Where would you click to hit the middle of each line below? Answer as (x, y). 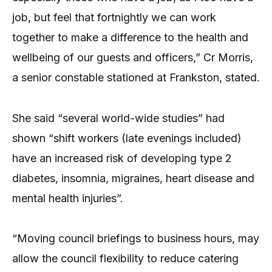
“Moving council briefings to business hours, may (136, 238)
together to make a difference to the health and (130, 38)
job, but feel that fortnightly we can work (114, 18)
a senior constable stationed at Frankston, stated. (136, 78)
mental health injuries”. (68, 198)
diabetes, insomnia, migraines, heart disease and (133, 178)
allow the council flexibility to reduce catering (125, 258)
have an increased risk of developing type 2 (122, 158)
